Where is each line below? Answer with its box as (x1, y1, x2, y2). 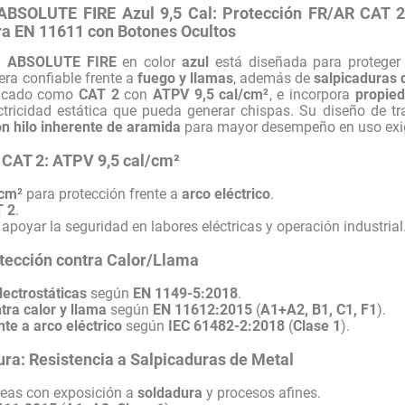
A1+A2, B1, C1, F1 (260, 300, 378, 318)
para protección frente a (23, 184, 183, 202)
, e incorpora (268, 85, 355, 103)
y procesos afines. (202, 383, 322, 401)
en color (116, 52, 182, 71)
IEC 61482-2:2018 (168, 316, 286, 334)
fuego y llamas (137, 69, 233, 87)
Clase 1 (293, 316, 342, 334)
